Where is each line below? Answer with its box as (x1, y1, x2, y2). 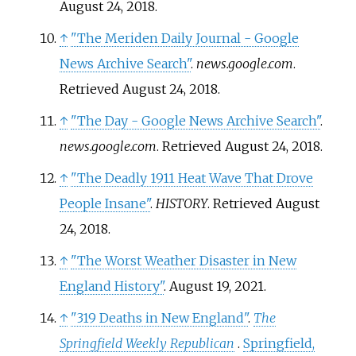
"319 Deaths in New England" (70, 309, 248, 326)
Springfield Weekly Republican (59, 335, 234, 351)
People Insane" (59, 195, 150, 211)
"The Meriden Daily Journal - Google (70, 29, 299, 46)
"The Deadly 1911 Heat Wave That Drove (70, 169, 313, 186)
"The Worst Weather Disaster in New (70, 252, 296, 269)
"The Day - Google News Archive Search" (70, 112, 320, 129)
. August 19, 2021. (163, 277, 266, 294)
